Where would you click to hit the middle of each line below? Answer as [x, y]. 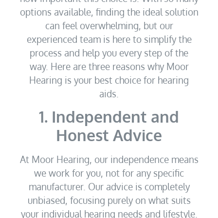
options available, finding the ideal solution [109, 12]
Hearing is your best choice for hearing [109, 80]
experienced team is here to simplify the [109, 39]
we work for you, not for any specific [109, 173]
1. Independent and [109, 116]
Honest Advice [109, 135]
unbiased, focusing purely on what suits [109, 200]
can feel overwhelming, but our [109, 26]
